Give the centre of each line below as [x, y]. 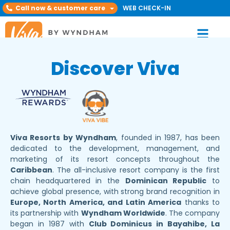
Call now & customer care [60, 8]
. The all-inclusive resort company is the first [136, 170]
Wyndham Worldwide [123, 213]
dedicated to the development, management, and [115, 148]
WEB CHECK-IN [147, 8]
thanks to [201, 202]
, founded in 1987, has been [168, 137]
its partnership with [46, 213]
